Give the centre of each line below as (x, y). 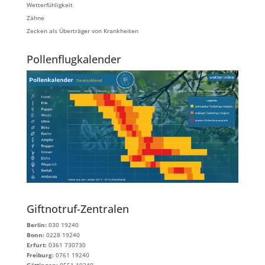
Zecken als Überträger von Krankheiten (82, 31)
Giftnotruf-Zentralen (77, 209)
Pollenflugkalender (74, 59)
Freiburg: (40, 255)
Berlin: (36, 224)
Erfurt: (36, 245)
